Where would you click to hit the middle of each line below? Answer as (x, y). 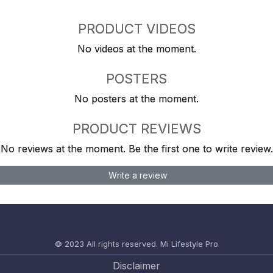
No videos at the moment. (136, 49)
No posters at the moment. (136, 99)
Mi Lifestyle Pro (189, 244)
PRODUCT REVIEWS (136, 129)
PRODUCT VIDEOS (136, 29)
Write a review (136, 175)
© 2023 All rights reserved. (106, 244)
